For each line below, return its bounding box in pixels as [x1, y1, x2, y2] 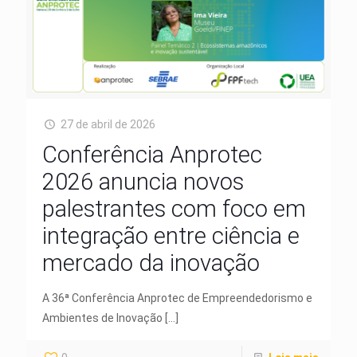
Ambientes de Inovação [42, 311, 163, 324]
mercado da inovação [42, 249, 265, 277]
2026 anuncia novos [42, 167, 244, 195]
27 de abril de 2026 [60, 117, 155, 131]
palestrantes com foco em [42, 194, 306, 222]
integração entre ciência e [42, 222, 300, 249]
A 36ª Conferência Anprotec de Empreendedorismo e [42, 291, 312, 304]
